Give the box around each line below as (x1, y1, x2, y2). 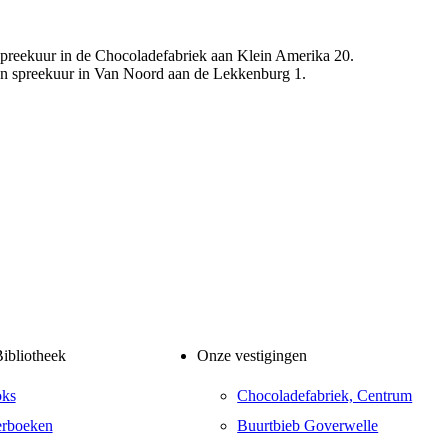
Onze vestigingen (197, 347, 308, 365)
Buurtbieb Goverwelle (237, 416, 379, 434)
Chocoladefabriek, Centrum (237, 386, 413, 404)
